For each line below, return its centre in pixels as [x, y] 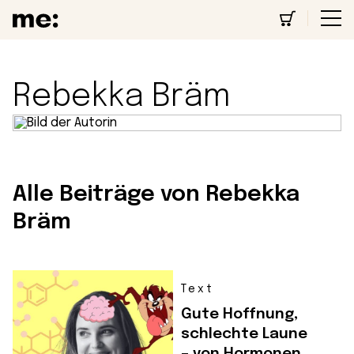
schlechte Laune [244, 334]
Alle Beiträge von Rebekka [156, 195]
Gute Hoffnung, [239, 314]
